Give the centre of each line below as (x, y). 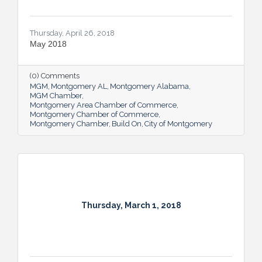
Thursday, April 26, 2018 (72, 33)
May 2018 (48, 44)
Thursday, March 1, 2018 (131, 205)
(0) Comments (55, 76)
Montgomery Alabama (149, 87)
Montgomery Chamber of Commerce (94, 115)
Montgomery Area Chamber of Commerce (103, 105)
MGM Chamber (56, 96)
